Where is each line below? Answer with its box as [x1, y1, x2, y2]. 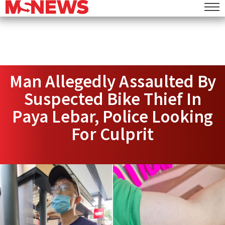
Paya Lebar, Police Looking [12, 105, 213, 128]
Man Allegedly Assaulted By [9, 70, 216, 92]
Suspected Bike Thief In [24, 88, 201, 110]
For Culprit [71, 123, 154, 145]
